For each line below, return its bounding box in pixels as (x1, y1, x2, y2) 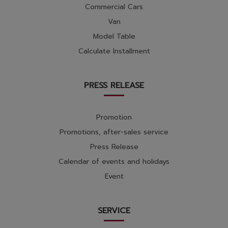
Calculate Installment (78, 46, 150, 57)
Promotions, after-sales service (60, 127, 168, 138)
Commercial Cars (85, 2, 143, 13)
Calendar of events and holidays (59, 156, 169, 167)
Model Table (93, 31, 135, 42)
